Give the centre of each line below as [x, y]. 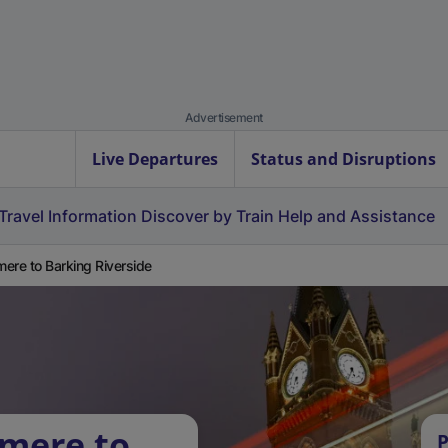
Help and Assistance [356, 216]
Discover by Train [207, 216]
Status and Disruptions [343, 159]
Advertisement [224, 117]
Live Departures [155, 159]
